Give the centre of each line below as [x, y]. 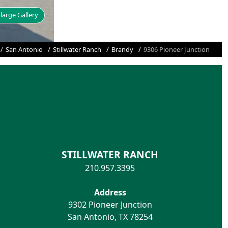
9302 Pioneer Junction [110, 204]
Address [110, 192]
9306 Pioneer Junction [177, 50]
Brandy [122, 50]
